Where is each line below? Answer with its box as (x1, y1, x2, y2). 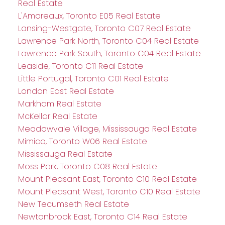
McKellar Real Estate (18, 110, 97, 123)
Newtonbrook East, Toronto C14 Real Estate (18, 211, 187, 223)
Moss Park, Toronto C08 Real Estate (18, 161, 157, 173)
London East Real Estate (18, 85, 114, 97)
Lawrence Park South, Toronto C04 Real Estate (18, 48, 201, 60)
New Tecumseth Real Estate (18, 198, 129, 210)
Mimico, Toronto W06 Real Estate (18, 136, 147, 148)
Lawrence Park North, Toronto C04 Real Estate (18, 35, 199, 47)
